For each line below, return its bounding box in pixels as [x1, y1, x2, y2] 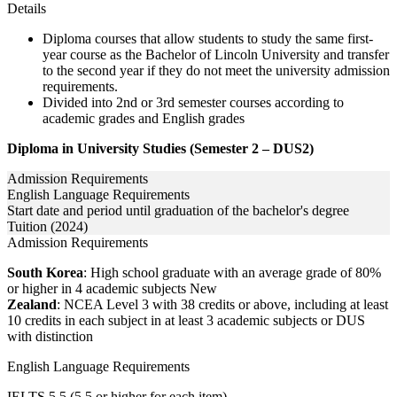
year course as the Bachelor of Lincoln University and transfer [43, 47, 389, 63]
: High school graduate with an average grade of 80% [83, 265, 381, 281]
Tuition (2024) [7, 219, 88, 235]
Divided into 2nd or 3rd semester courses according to [43, 95, 344, 111]
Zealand [7, 297, 57, 313]
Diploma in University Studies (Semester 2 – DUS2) [7, 141, 314, 157]
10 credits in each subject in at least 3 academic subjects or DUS [7, 313, 365, 329]
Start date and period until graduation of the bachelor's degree [7, 203, 349, 219]
